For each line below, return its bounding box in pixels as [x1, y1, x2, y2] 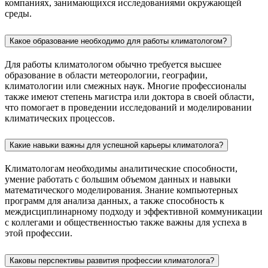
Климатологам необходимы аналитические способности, [5, 163, 237, 174]
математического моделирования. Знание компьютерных [5, 185, 238, 196]
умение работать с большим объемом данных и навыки [5, 174, 231, 185]
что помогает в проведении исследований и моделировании [5, 102, 252, 112]
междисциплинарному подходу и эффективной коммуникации [5, 206, 263, 217]
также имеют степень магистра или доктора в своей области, [5, 91, 254, 102]
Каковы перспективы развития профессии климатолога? [10, 256, 214, 266]
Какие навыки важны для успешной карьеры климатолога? [10, 141, 223, 150]
